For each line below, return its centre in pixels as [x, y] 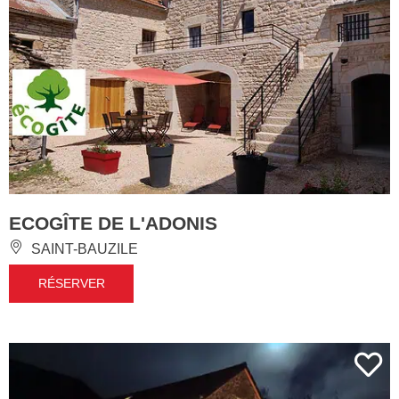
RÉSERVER [71, 284]
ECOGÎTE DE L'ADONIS [113, 224]
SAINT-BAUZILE [83, 249]
